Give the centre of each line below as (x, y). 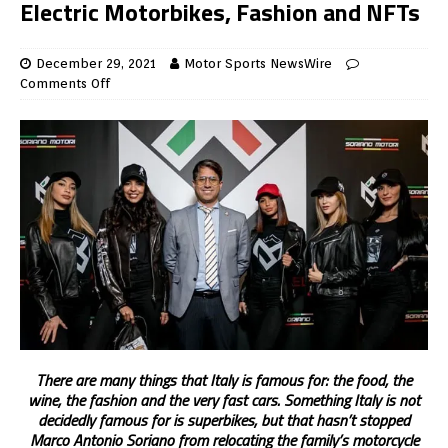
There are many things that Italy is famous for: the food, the (224, 379)
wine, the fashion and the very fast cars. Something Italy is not (224, 399)
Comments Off (65, 84)
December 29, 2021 (96, 64)
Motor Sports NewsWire (258, 64)
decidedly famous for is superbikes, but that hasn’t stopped (224, 419)
